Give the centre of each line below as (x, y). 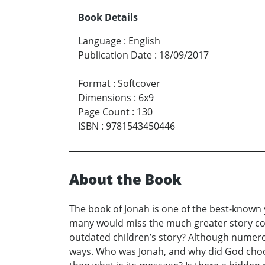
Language (100, 41)
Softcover (139, 84)
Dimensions (105, 98)
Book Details (108, 17)
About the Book (125, 179)
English (144, 41)
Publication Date (115, 55)
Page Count (104, 112)
